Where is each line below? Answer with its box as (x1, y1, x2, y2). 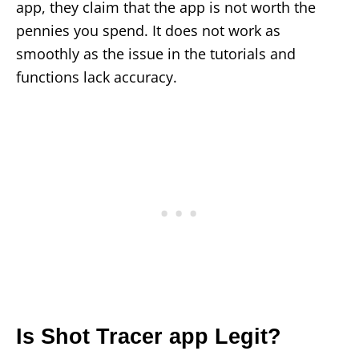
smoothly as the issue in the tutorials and (16, 44, 296, 64)
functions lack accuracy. (16, 67, 177, 87)
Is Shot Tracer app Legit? (16, 325, 281, 349)
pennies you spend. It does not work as (16, 21, 280, 41)
